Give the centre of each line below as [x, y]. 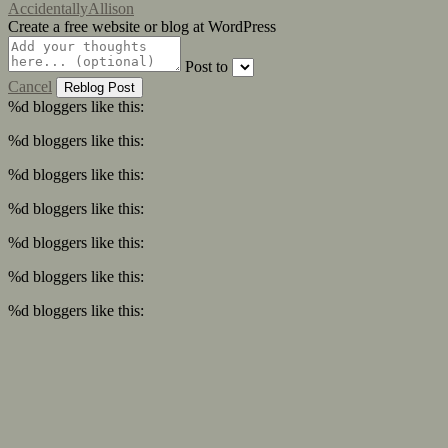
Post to [206, 66]
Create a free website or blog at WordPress [142, 26]
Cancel [30, 86]
